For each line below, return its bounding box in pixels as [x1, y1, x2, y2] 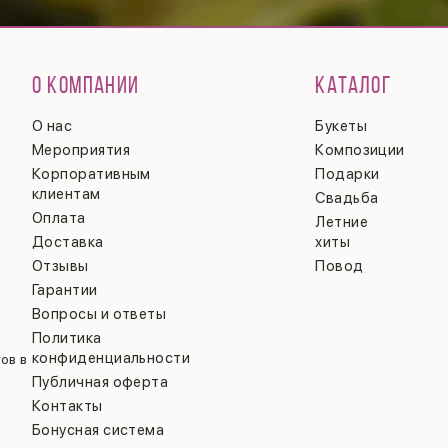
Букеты [315, 116, 368, 135]
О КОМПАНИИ [32, 74, 140, 99]
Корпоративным [32, 164, 151, 183]
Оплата [32, 208, 86, 227]
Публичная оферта [32, 372, 169, 391]
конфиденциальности [32, 348, 191, 367]
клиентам [32, 184, 101, 203]
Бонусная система [32, 420, 165, 439]
